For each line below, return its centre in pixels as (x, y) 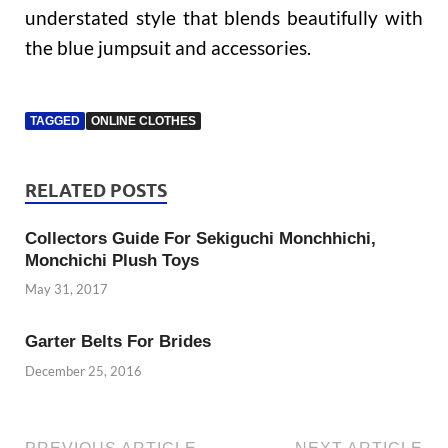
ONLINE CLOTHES (143, 120)
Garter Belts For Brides (118, 342)
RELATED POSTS (96, 190)
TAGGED (55, 120)
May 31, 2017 (66, 289)
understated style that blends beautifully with (224, 17)
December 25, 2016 (83, 370)
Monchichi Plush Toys (112, 260)
